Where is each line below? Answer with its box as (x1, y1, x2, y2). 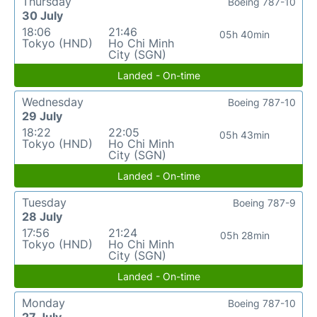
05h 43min (219, 129, 270, 142)
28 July (22, 209, 62, 224)
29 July (22, 109, 62, 124)
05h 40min (219, 28, 270, 41)
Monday (22, 296, 65, 311)
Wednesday (22, 95, 83, 110)
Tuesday (22, 195, 67, 210)
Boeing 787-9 (233, 197, 296, 209)
